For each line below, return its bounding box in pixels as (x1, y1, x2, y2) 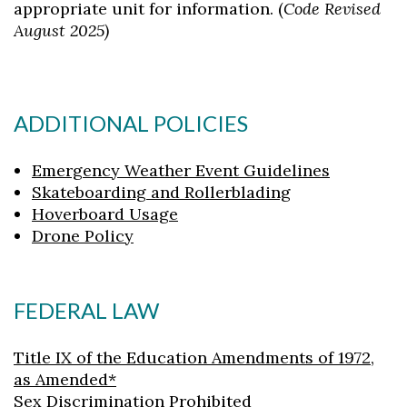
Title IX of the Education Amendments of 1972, (14, 347, 374, 368)
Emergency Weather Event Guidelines (32, 160, 330, 181)
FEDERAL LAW (14, 297, 159, 323)
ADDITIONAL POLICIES (14, 110, 248, 136)
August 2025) (14, 20, 109, 41)
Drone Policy (32, 225, 134, 246)
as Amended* (14, 369, 116, 390)
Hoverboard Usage (32, 203, 178, 224)
